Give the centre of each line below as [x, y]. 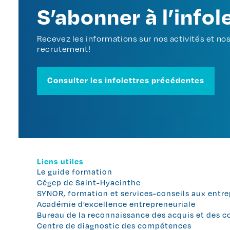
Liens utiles [60, 161]
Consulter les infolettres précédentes [126, 80]
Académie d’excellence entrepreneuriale [116, 204]
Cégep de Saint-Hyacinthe [89, 182]
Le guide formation [75, 171]
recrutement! [64, 49]
